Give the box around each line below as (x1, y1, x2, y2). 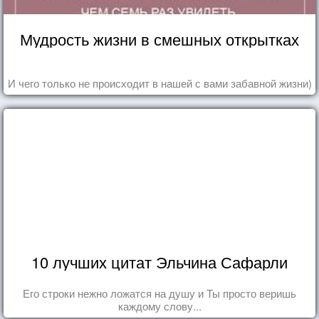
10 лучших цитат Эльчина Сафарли (31, 250, 288, 273)
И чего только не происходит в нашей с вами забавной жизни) (7, 75, 312, 90)
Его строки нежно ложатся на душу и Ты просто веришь (23, 285, 296, 300)
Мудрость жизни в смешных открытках (20, 27, 299, 50)
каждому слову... (117, 298, 202, 313)
